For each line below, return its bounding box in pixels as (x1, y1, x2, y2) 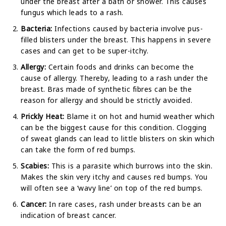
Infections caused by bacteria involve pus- (52, 23, 203, 33)
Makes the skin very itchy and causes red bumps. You (21, 172, 208, 182)
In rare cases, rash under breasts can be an (46, 199, 202, 209)
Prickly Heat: (21, 111, 65, 121)
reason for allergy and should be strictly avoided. (21, 95, 192, 105)
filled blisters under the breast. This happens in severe (21, 34, 211, 44)
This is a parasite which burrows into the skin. (49, 160, 212, 171)
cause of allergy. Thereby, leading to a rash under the (21, 73, 208, 83)
